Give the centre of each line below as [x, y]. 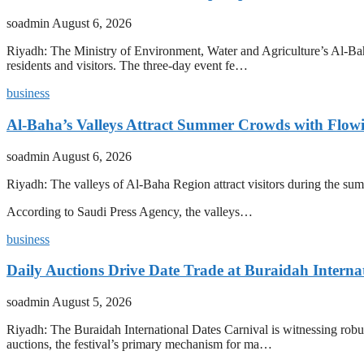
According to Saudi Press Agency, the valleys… [130, 211]
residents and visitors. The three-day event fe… [127, 66]
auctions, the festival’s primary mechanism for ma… [139, 344]
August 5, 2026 [92, 302]
